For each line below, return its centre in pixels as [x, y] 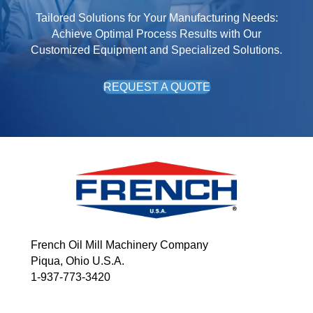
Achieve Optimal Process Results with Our [156, 34]
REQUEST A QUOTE [156, 87]
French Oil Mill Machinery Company [119, 245]
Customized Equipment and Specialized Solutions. [156, 50]
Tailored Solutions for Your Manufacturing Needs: [156, 18]
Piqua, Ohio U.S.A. [78, 261]
